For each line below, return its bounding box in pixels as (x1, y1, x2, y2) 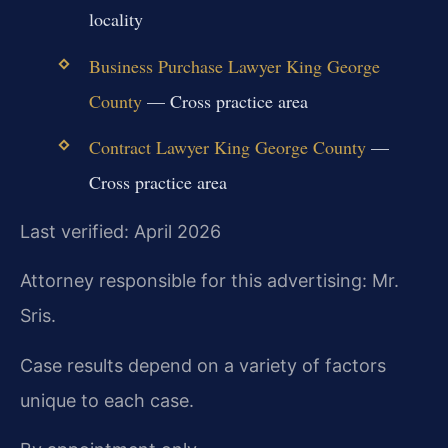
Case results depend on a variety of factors (20, 354, 386, 376)
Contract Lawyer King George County (88, 134, 366, 159)
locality (88, 7, 143, 32)
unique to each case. (20, 389, 194, 411)
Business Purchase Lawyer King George (88, 53, 380, 78)
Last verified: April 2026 (20, 221, 221, 243)
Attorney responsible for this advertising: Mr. (20, 270, 399, 292)
